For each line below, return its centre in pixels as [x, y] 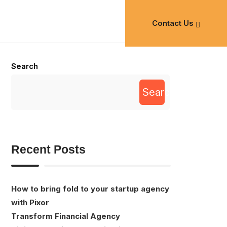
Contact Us [173, 23]
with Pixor [30, 202]
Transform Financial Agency [66, 216]
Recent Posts [49, 149]
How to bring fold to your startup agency [90, 188]
